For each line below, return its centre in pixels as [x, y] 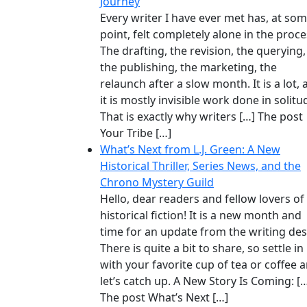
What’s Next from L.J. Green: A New [190, 150]
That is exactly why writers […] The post [201, 117]
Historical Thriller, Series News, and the [200, 166]
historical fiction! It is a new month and [201, 216]
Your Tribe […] [136, 133]
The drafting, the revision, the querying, [203, 51]
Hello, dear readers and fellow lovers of [202, 199]
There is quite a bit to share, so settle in [202, 248]
